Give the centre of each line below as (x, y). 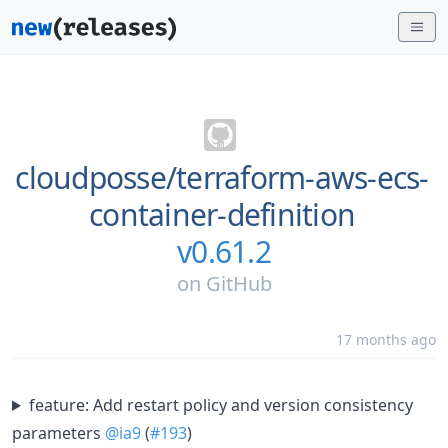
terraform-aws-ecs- (302, 177)
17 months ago (386, 339)
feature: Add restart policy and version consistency (220, 405)
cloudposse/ (96, 177)
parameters (58, 433)
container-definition (222, 214)
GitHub (238, 283)
